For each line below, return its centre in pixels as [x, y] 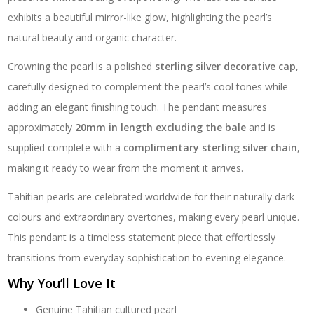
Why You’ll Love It [62, 284]
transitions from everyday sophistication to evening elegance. [147, 258]
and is [261, 128]
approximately [42, 128]
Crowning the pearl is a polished [82, 67]
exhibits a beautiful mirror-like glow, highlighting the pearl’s [140, 18]
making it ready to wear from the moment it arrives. [126, 168]
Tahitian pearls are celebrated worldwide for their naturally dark [151, 197]
